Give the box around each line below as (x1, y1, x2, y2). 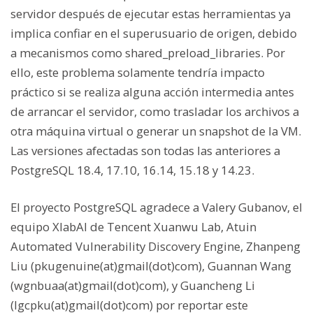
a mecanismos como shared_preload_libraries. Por (10, 45, 285, 61)
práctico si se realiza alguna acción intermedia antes (10, 84, 294, 101)
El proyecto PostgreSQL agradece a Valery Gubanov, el (10, 199, 303, 216)
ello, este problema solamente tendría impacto (10, 64, 265, 81)
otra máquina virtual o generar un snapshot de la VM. (10, 123, 301, 140)
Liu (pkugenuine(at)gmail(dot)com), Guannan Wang (10, 258, 291, 275)
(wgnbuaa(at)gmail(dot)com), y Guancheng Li (10, 277, 255, 294)
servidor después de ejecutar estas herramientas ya (10, 6, 291, 22)
